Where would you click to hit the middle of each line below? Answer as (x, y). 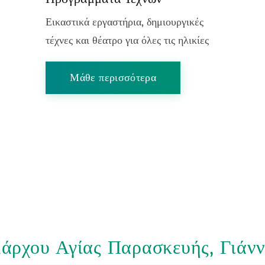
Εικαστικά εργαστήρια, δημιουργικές (125, 22)
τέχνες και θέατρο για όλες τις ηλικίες (127, 41)
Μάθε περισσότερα (113, 78)
